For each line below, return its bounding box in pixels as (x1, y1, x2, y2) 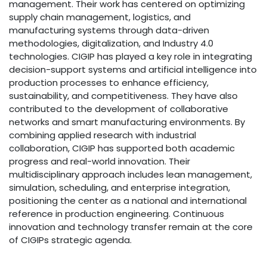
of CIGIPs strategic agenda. (9, 233, 132, 246)
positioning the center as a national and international (9, 194, 247, 207)
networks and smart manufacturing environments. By (9, 115, 245, 128)
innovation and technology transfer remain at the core (9, 220, 253, 233)
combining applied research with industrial (9, 128, 196, 141)
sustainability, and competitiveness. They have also (9, 89, 238, 102)
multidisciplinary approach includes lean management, (9, 167, 252, 181)
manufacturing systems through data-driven (9, 23, 209, 36)
